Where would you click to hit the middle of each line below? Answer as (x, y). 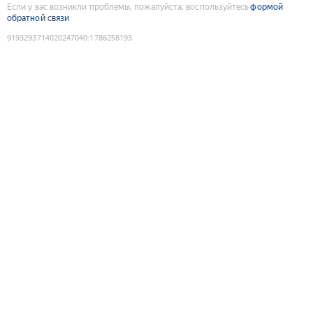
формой (267, 7)
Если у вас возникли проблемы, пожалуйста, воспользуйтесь (128, 7)
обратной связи (38, 18)
